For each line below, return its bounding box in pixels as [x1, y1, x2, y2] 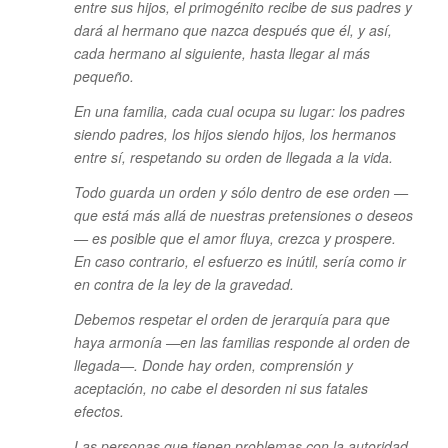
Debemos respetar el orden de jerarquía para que [73, 309, 390, 330]
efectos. [73, 401, 124, 422]
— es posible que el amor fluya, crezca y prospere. [73, 228, 396, 249]
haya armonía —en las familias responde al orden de [73, 332, 410, 353]
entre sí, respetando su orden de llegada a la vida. [73, 147, 393, 168]
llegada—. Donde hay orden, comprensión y [73, 355, 353, 376]
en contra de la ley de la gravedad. [73, 274, 294, 295]
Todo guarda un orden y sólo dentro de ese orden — [73, 182, 408, 203]
